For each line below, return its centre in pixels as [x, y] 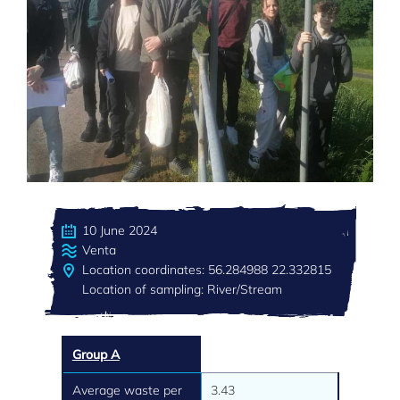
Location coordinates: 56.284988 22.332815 [206, 269]
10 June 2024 [119, 230]
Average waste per [127, 390]
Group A [96, 354]
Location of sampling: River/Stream [182, 289]
